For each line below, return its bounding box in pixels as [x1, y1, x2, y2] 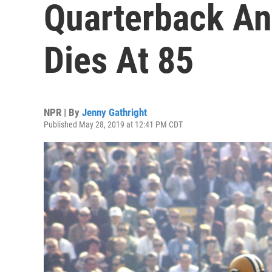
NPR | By [44, 106, 82, 118]
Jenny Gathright [82, 106, 147, 118]
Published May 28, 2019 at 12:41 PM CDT [44, 120, 183, 129]
